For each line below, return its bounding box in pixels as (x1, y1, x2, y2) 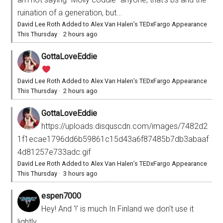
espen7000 (41, 191, 82, 201)
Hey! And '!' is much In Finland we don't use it (41, 204, 194, 214)
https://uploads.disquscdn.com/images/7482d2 (41, 121, 208, 131)
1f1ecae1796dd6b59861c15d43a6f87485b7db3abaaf (17, 134, 209, 144)
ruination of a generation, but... (17, 8, 123, 18)
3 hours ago (63, 170, 98, 178)
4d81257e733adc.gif (17, 147, 91, 157)
